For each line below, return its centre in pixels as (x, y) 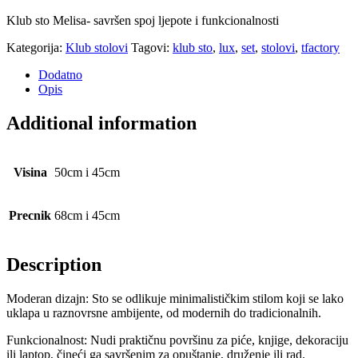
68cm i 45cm (87, 216)
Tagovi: (152, 48)
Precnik (30, 216)
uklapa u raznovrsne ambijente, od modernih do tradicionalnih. (164, 312)
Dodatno (60, 75)
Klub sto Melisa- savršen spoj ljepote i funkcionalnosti (143, 21)
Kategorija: (36, 48)
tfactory (320, 48)
